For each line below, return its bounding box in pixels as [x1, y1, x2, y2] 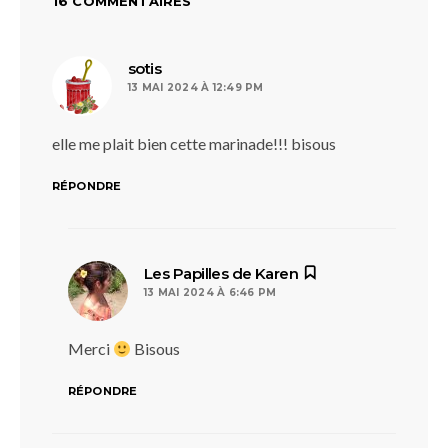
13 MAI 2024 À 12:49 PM [128, 81, 264, 94]
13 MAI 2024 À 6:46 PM [144, 286, 277, 299]
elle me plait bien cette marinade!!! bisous [52, 134, 336, 153]
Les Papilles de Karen [144, 264, 299, 283]
